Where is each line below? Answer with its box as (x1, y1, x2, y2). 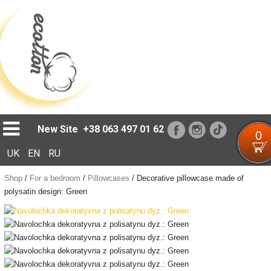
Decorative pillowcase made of (136, 174, 244, 183)
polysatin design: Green (4, 187, 87, 196)
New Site (38, 123, 79, 135)
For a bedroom (29, 174, 80, 183)
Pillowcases (87, 174, 129, 183)
